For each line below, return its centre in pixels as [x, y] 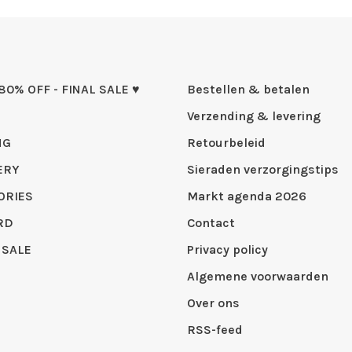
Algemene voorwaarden [258, 277]
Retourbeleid [226, 143]
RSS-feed [215, 330]
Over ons [213, 303]
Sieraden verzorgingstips [263, 170]
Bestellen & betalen [248, 90]
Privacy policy [227, 250]
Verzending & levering [254, 116]
